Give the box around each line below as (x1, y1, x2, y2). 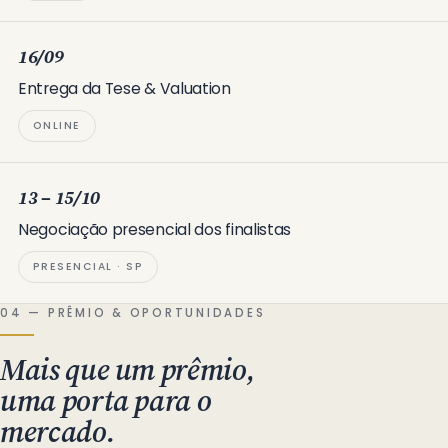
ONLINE (33, 118, 81, 133)
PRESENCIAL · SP (33, 259, 144, 274)
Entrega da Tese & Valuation (18, 78, 231, 99)
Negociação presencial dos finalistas (18, 219, 292, 240)
